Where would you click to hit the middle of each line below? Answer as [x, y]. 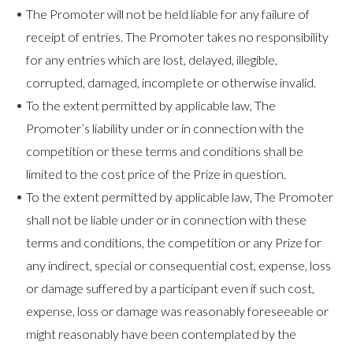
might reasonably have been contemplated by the [161, 334]
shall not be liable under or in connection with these [166, 219]
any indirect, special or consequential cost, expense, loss [178, 265]
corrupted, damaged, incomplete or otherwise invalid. [171, 82]
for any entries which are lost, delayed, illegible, [152, 59]
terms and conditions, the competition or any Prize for [174, 242]
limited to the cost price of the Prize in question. [156, 174]
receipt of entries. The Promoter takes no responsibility [177, 37]
